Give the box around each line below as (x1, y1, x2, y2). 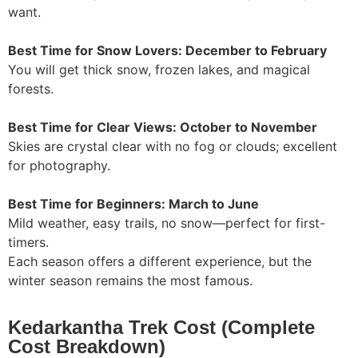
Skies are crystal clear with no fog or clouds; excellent (8, 138, 337, 155)
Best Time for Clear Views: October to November (8, 119, 317, 136)
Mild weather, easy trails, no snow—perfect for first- (8, 215, 325, 232)
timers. (8, 234, 49, 251)
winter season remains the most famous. (8, 272, 253, 289)
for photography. (8, 157, 110, 174)
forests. (8, 81, 54, 97)
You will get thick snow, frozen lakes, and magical (8, 62, 310, 78)
